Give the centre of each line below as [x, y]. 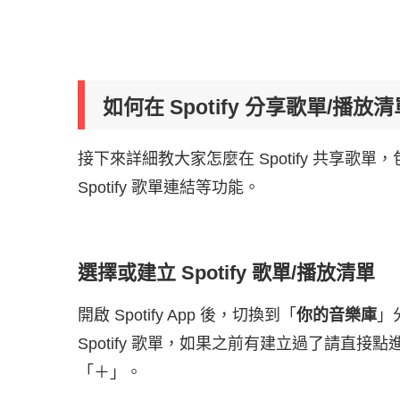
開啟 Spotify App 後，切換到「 [187, 316]
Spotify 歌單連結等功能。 [169, 188]
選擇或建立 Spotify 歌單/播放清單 [226, 273]
